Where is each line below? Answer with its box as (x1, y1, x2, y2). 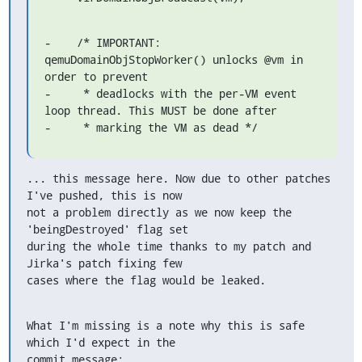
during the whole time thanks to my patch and (26, 238, 311, 254)
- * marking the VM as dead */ (44, 120, 258, 135)
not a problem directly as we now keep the (26, 204, 292, 220)
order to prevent (44, 69, 148, 84)
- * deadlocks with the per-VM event (44, 86, 297, 101)
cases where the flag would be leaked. (26, 272, 266, 288)
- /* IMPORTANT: (44, 35, 161, 50)
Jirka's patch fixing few (26, 255, 182, 271)
